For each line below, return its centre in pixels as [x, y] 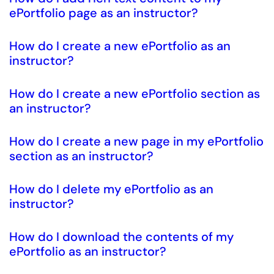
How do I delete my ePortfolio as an [111, 189]
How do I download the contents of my [121, 237]
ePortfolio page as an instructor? [104, 13]
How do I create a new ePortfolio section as [135, 94]
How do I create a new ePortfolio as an [120, 46]
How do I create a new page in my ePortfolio [136, 141]
